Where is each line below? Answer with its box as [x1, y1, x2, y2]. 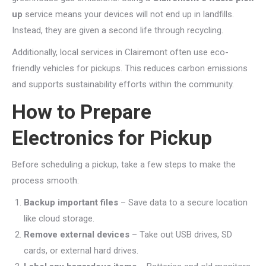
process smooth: [12, 175, 79, 186]
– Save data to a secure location [118, 197, 248, 208]
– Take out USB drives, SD [129, 229, 232, 240]
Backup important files [24, 197, 118, 208]
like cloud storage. [24, 213, 94, 224]
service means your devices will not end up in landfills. [25, 9, 234, 20]
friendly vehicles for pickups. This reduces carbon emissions [12, 63, 248, 74]
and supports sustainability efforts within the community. [12, 79, 234, 90]
